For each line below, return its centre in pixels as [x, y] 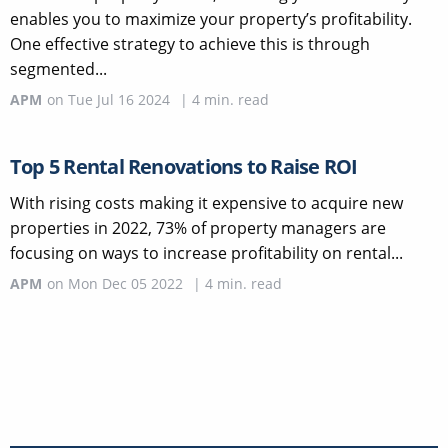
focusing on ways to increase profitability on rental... [206, 252]
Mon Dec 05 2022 [125, 283]
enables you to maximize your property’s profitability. [211, 18]
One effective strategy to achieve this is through [190, 43]
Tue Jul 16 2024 [119, 99]
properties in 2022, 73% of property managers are [198, 227]
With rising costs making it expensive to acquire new [206, 202]
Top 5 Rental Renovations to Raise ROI [184, 166]
